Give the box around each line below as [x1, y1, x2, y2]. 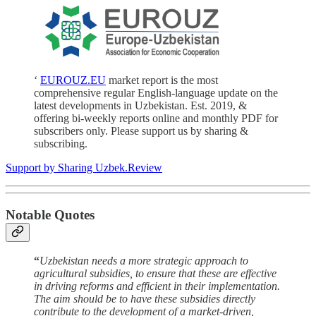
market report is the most [106, 73, 218, 86]
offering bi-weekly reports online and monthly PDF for [34, 111, 278, 124]
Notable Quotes [6, 207, 95, 222]
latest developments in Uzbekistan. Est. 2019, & [34, 99, 247, 111]
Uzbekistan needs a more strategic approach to [39, 255, 248, 267]
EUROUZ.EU [40, 73, 106, 86]
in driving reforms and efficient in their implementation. [34, 280, 280, 293]
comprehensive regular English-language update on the [34, 86, 278, 99]
